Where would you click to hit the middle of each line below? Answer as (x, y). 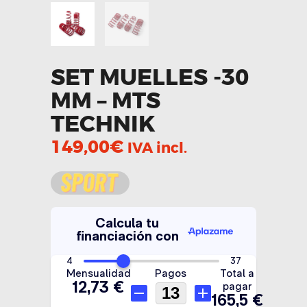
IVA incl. (157, 148)
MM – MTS (106, 100)
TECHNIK (103, 124)
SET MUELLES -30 (150, 77)
